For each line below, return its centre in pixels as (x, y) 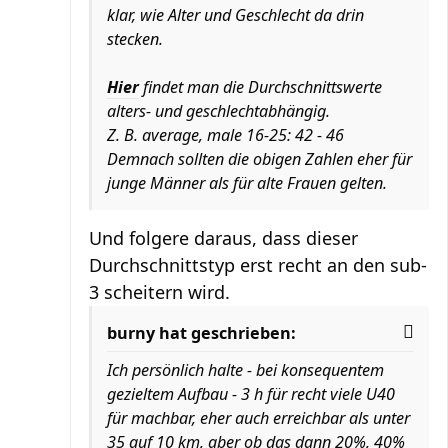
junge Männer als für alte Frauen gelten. (247, 183)
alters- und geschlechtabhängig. (218, 111)
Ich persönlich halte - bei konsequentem (245, 370)
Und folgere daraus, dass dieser (223, 238)
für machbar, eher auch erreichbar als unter (258, 418)
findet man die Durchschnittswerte (260, 87)
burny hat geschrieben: (201, 333)
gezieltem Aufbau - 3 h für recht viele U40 (251, 394)
